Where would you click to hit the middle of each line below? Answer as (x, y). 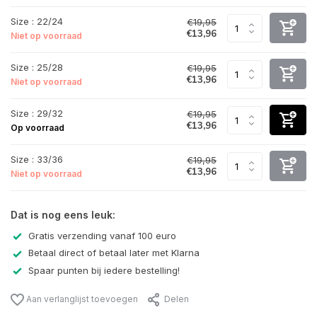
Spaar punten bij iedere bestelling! (104, 270)
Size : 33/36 (37, 159)
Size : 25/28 (37, 67)
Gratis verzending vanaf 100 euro (102, 236)
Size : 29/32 (37, 113)
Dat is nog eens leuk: (63, 215)
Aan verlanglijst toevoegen (81, 299)
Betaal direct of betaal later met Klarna (114, 253)
